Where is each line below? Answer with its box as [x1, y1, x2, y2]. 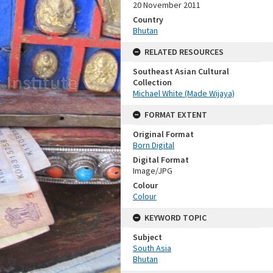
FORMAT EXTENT [144, 109, 207, 120]
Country [133, 14, 163, 25]
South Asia [133, 243, 171, 253]
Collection [133, 77, 172, 88]
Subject [133, 232, 162, 243]
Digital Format [133, 154, 189, 165]
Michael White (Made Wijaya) [133, 88, 235, 99]
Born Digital [133, 140, 174, 151]
